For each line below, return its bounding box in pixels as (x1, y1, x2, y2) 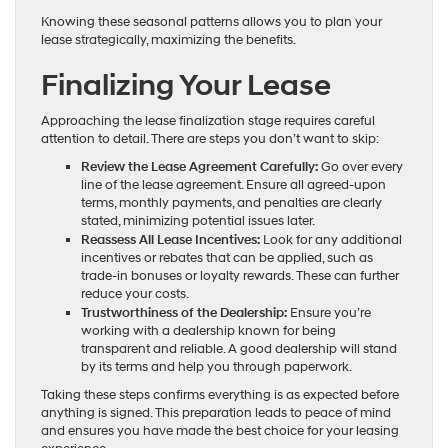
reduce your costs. (81, 286, 189, 303)
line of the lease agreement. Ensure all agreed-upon (81, 177, 386, 194)
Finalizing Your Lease (41, 67, 331, 105)
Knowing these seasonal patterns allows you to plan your (41, 14, 382, 31)
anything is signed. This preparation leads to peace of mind (41, 405, 391, 422)
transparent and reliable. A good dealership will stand (81, 341, 397, 358)
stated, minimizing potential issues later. (81, 213, 315, 230)
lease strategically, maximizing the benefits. (41, 32, 296, 49)
